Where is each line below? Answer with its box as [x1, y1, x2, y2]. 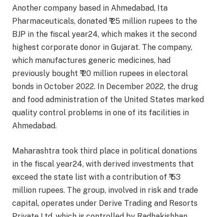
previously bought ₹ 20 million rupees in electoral [12, 68, 188, 78]
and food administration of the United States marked [12, 94, 204, 104]
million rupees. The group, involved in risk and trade [12, 185, 198, 195]
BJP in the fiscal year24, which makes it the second [12, 29, 197, 39]
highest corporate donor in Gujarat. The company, [12, 42, 192, 52]
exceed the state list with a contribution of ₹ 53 [12, 172, 181, 182]
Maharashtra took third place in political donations [12, 146, 197, 155]
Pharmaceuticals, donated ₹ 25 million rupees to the [12, 16, 197, 26]
